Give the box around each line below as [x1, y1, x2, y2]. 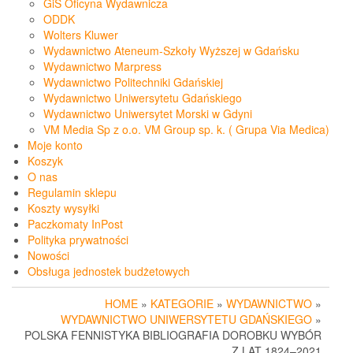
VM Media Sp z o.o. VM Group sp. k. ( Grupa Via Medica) [43, 121, 329, 138]
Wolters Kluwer [43, 27, 118, 43]
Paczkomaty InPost [28, 216, 123, 232]
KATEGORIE [150, 295, 214, 312]
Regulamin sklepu [28, 184, 117, 201]
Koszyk [28, 153, 63, 169]
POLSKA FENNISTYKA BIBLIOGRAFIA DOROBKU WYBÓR [24, 327, 321, 344]
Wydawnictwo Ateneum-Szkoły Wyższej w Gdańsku [43, 43, 299, 59]
